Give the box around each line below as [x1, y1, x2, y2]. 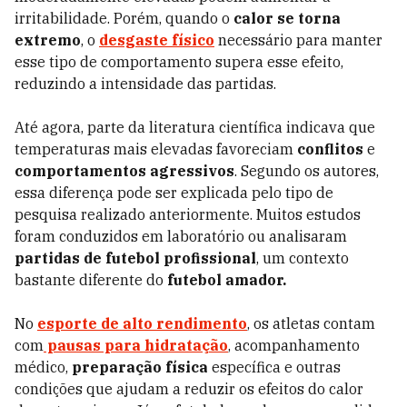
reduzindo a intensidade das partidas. [15, 74, 276, 93]
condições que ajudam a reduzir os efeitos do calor [15, 380, 363, 398]
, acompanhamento [228, 336, 360, 354]
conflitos [293, 140, 363, 158]
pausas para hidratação [44, 336, 228, 354]
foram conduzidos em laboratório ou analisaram [15, 227, 347, 245]
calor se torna [233, 9, 341, 27]
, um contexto [256, 249, 349, 267]
